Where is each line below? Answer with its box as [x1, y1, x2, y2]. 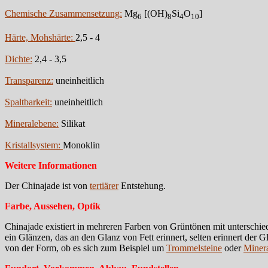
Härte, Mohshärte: [5, 32, 75, 42]
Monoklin [63, 139, 100, 150]
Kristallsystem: [5, 139, 63, 150]
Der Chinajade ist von [5, 180, 90, 191]
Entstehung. [118, 180, 166, 191]
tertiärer [90, 180, 118, 191]
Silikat [59, 118, 85, 129]
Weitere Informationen [5, 160, 97, 170]
